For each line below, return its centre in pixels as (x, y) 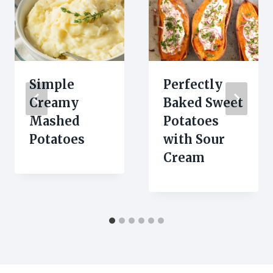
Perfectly (193, 84)
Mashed (55, 121)
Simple (52, 84)
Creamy (54, 102)
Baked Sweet (203, 102)
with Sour (194, 139)
